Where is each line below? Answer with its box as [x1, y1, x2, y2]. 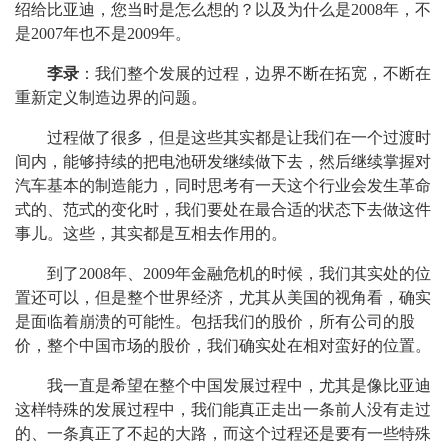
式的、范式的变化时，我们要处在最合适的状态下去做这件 [15, 201, 431, 218]
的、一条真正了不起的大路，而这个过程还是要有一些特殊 [15, 425, 431, 442]
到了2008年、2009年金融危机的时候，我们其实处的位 [47, 265, 431, 282]
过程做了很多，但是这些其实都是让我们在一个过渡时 [47, 129, 431, 146]
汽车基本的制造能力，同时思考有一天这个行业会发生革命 [15, 177, 431, 194]
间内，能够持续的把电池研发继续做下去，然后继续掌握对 [15, 153, 431, 170]
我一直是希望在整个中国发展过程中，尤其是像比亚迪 [47, 377, 431, 394]
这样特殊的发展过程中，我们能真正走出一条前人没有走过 [15, 401, 431, 418]
